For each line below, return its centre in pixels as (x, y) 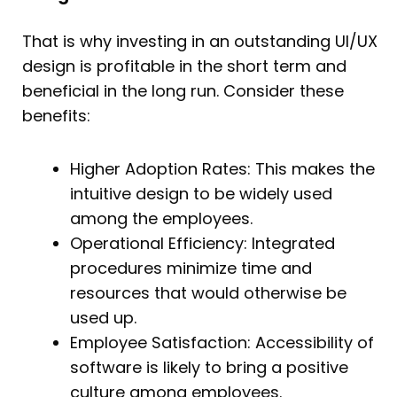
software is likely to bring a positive (209, 367)
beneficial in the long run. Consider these (183, 91)
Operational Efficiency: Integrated (202, 243)
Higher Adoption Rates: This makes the (222, 168)
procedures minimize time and (191, 268)
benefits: (56, 116)
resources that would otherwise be (208, 292)
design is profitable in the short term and (184, 66)
